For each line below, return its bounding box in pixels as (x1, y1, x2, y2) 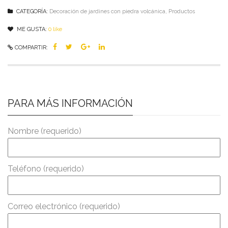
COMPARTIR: (15, 44, 48, 51)
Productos (168, 8, 195, 15)
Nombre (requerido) (8, 126, 81, 136)
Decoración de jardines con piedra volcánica (49, 8, 165, 15)
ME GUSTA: (15, 25, 47, 33)
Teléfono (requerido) (8, 163, 84, 174)
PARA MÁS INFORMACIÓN (8, 97, 133, 109)
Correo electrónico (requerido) (8, 201, 120, 211)
